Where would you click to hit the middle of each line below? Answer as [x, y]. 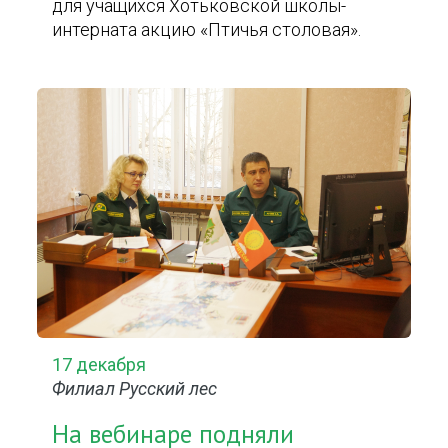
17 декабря [99, 364]
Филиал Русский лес [135, 388]
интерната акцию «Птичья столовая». [207, 29]
